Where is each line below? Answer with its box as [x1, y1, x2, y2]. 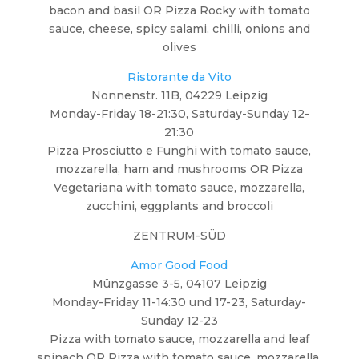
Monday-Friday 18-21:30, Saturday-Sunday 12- [49, 106, 309, 121]
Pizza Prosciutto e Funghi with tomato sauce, [47, 143, 312, 158]
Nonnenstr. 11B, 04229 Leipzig [91, 87, 268, 103]
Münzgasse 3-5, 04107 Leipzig [91, 276, 267, 291]
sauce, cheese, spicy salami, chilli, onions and [48, 21, 310, 36]
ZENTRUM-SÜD [132, 228, 226, 243]
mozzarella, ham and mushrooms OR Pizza [55, 161, 304, 176]
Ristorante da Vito [127, 69, 232, 84]
